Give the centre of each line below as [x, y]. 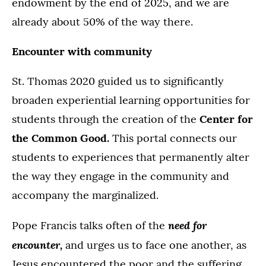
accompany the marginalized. [85, 195]
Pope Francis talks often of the [90, 226]
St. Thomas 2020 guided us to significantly [118, 81]
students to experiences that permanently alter [131, 157]
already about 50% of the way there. [102, 22]
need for [187, 225]
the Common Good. [61, 138]
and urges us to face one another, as [156, 245]
